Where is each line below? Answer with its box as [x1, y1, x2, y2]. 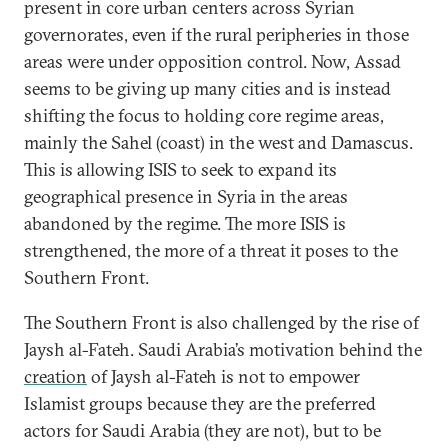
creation [24, 365, 87, 388]
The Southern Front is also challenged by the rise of [24, 311, 419, 334]
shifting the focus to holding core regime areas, [24, 104, 384, 127]
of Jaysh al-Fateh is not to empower [87, 365, 360, 388]
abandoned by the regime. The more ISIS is [24, 212, 346, 235]
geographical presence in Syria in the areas [24, 185, 348, 208]
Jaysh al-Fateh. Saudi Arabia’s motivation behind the [24, 338, 422, 361]
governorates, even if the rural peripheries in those [24, 23, 409, 46]
